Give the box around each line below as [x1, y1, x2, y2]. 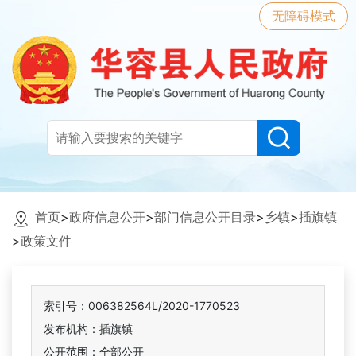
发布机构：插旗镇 [44, 322, 133, 336]
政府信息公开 [69, 209, 145, 226]
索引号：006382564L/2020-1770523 [44, 299, 240, 313]
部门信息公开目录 [154, 209, 256, 226]
